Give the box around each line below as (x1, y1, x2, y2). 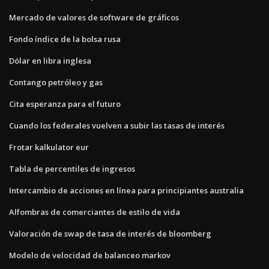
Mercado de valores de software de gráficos (9, 11, 179, 23)
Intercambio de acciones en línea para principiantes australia (9, 184, 244, 196)
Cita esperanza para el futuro (9, 98, 121, 109)
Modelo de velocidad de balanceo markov (9, 249, 171, 261)
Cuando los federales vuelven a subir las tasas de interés (9, 119, 225, 131)
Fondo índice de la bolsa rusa (9, 33, 121, 44)
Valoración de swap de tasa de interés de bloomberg (9, 228, 211, 239)
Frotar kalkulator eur (9, 141, 89, 153)
